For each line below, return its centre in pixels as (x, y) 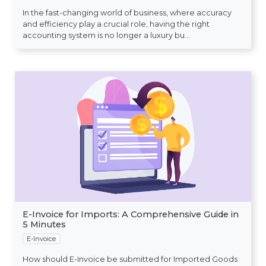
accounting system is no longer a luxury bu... (106, 36)
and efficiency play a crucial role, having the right (116, 24)
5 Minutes (44, 224)
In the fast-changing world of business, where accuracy (127, 13)
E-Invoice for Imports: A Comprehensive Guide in (130, 214)
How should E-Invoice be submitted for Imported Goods (130, 259)
